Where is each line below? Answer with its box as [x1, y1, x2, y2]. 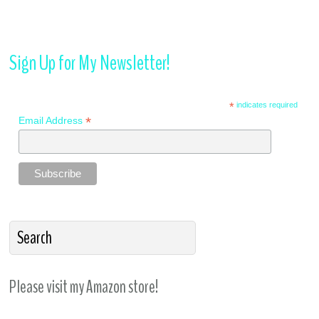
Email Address [19, 114, 86, 126]
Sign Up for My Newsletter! [9, 48, 171, 78]
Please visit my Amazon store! [9, 275, 159, 300]
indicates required [234, 100, 298, 109]
